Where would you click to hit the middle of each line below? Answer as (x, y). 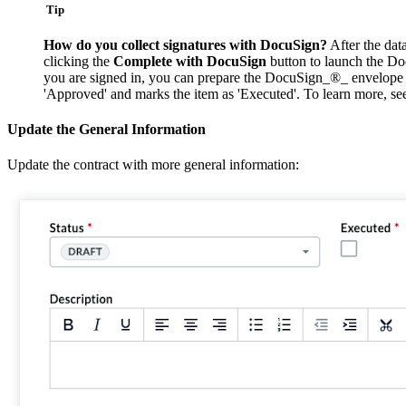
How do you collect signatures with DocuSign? (185, 44)
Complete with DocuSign (190, 61)
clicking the (78, 61)
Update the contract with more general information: (153, 165)
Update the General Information (106, 130)
